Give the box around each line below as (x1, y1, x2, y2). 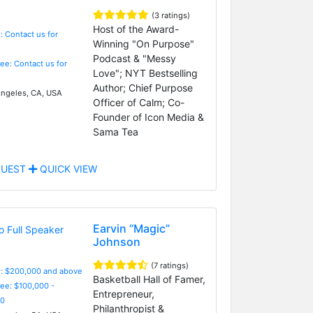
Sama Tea (92, 125, 138, 138)
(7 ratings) (150, 260, 189, 270)
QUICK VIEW (36, 162, 97, 175)
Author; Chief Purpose (92, 81, 193, 94)
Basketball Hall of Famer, (92, 272, 205, 285)
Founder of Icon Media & (92, 110, 204, 123)
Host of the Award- (92, 22, 179, 35)
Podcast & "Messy (92, 52, 176, 64)
